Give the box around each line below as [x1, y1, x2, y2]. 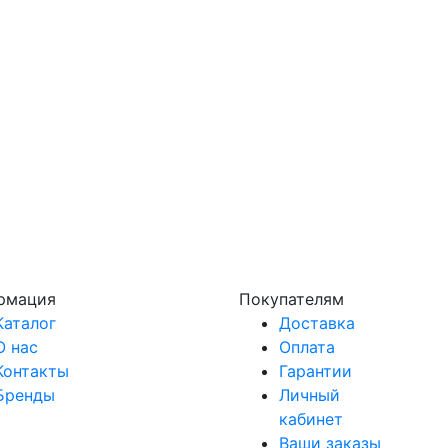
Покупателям [239, 289, 344, 310]
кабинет [279, 409, 343, 430]
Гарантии [279, 361, 352, 382]
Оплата [279, 337, 335, 358]
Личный [279, 385, 340, 406]
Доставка [279, 313, 355, 334]
